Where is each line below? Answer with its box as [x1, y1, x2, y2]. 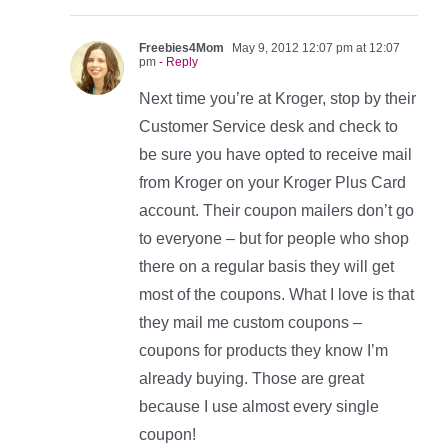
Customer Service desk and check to [139, 118, 398, 136]
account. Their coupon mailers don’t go [139, 202, 414, 220]
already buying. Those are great [139, 370, 364, 388]
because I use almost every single [139, 398, 379, 416]
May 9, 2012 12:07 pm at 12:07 [229, 41, 400, 56]
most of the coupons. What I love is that [139, 286, 414, 304]
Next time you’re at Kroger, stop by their [139, 90, 416, 108]
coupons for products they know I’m [139, 342, 388, 360]
